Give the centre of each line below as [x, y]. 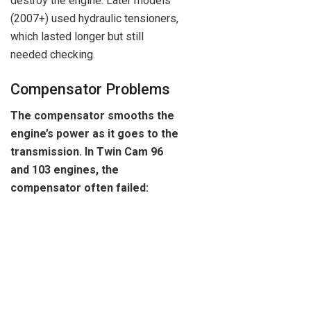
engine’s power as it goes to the [94, 134]
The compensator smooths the [92, 116]
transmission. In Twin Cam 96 [87, 152]
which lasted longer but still [77, 37]
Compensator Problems [90, 89]
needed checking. [53, 55]
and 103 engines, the [65, 170]
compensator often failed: [79, 188]
